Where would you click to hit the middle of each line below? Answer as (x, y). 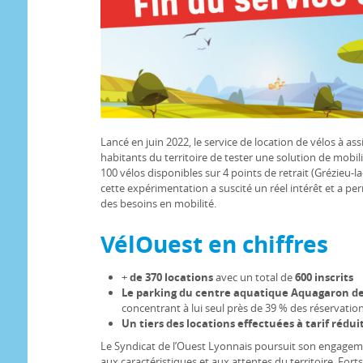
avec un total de (254, 277)
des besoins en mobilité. (158, 203)
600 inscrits (324, 277)
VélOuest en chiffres (214, 244)
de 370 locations (170, 277)
